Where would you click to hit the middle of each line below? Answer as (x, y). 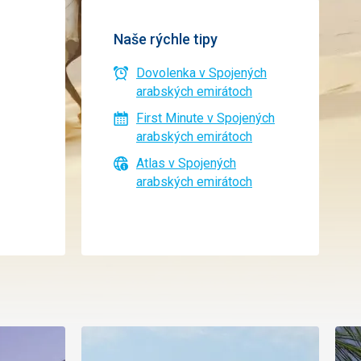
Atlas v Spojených (186, 163)
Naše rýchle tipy (166, 39)
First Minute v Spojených (205, 118)
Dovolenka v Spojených (201, 73)
